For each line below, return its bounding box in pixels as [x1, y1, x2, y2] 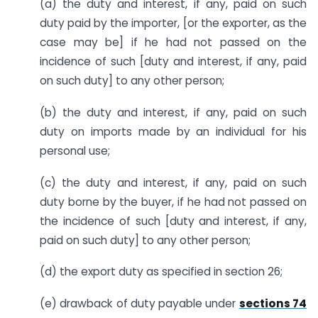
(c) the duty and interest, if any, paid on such [40, 175, 307, 190]
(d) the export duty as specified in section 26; [40, 264, 283, 280]
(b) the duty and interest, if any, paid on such [40, 104, 307, 120]
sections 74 [238, 296, 307, 312]
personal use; [40, 143, 110, 158]
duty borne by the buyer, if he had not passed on [40, 194, 307, 209]
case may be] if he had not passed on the [40, 35, 307, 50]
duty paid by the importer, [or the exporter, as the [40, 16, 307, 31]
